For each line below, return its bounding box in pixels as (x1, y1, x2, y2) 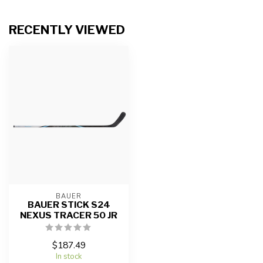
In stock (55, 251, 82, 262)
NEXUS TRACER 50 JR (20, 209, 117, 221)
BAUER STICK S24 (27, 198, 110, 210)
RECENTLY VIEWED (9, 22, 125, 38)
